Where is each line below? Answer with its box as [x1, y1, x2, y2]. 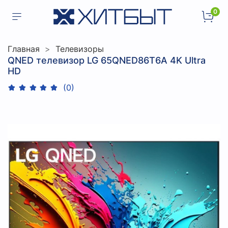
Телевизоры [55, 43, 104, 54]
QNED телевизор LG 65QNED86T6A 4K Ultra [8, 54, 206, 66]
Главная [8, 43, 40, 54]
